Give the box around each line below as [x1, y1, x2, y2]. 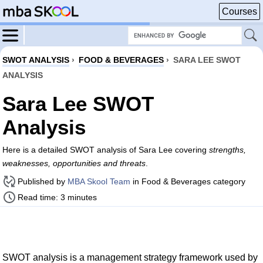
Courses [222, 6, 257, 16]
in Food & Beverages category [130, 177, 245, 186]
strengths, [209, 145, 246, 154]
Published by [18, 177, 68, 186]
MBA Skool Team [68, 177, 130, 186]
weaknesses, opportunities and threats [2, 159, 146, 168]
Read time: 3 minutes [18, 193, 97, 202]
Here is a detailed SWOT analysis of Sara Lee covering [2, 145, 209, 154]
